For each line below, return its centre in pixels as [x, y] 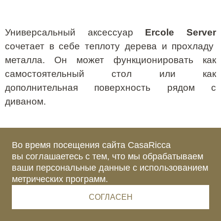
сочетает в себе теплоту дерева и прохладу [110, 46]
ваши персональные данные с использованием [110, 168]
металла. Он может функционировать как [110, 60]
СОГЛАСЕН [110, 197]
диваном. [25, 101]
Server [202, 32]
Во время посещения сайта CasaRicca [91, 145]
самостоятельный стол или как [110, 74]
